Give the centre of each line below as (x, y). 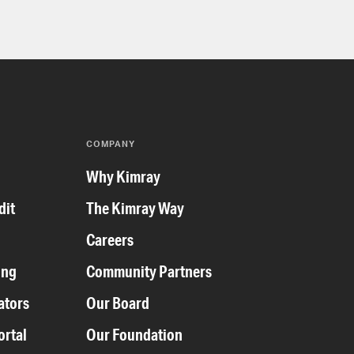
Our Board (118, 303)
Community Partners (149, 272)
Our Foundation (135, 335)
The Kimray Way (136, 209)
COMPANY (111, 144)
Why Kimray (124, 177)
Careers (110, 240)
